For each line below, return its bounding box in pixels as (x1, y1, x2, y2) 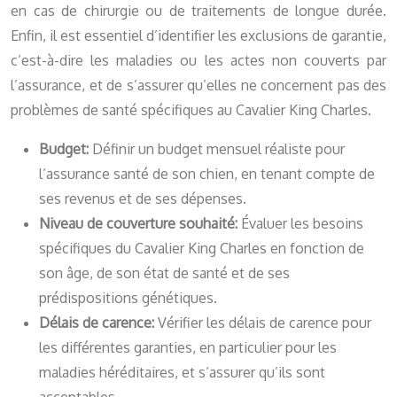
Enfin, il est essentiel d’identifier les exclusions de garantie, (11, 27, 386, 45)
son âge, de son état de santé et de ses (39, 264, 290, 283)
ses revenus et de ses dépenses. (39, 190, 246, 208)
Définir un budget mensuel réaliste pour (92, 140, 345, 159)
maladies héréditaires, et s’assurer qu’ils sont (39, 363, 325, 382)
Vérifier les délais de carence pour (158, 314, 371, 332)
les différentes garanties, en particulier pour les (39, 339, 337, 357)
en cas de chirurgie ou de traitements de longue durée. (11, 2, 386, 20)
